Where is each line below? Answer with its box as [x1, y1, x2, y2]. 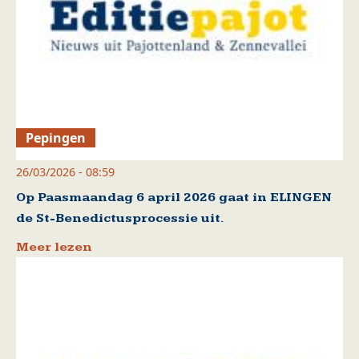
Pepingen [26, 129, 87, 147]
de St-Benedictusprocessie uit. [16, 211, 224, 227]
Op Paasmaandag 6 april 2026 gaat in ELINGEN [16, 190, 332, 206]
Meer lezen [16, 240, 92, 256]
